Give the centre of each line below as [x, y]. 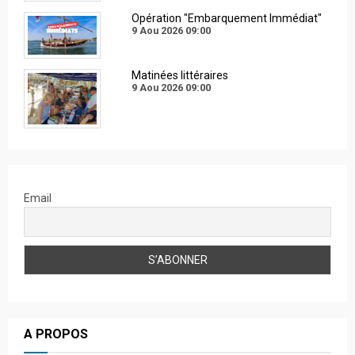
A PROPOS [56, 334]
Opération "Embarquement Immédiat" [226, 18]
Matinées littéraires [179, 75]
